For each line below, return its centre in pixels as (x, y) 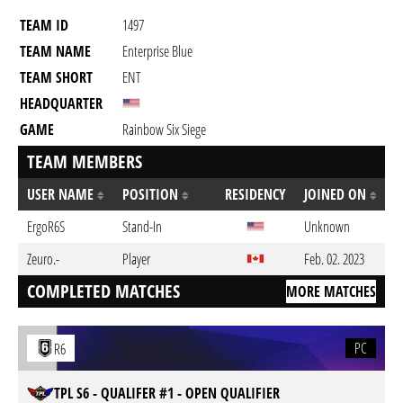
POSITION (152, 194)
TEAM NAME (55, 51)
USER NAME (62, 194)
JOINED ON (337, 194)
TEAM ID (44, 25)
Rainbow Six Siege (164, 130)
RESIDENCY (255, 194)
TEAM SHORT (56, 77)
